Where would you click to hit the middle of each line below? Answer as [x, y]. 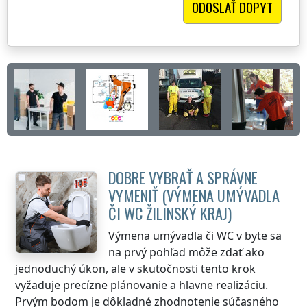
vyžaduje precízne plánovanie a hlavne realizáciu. [142, 285]
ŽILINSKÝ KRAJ [187, 212]
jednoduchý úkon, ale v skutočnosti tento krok [135, 268]
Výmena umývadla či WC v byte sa [195, 235]
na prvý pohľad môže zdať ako [186, 252]
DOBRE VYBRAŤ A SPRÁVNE [183, 177]
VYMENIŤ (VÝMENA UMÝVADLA [194, 195]
